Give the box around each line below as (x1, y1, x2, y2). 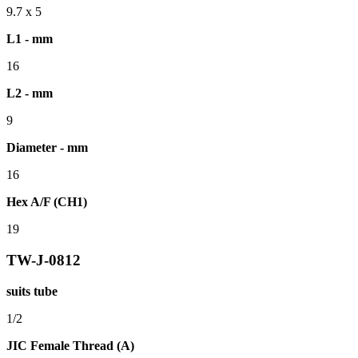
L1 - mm (6, 32, 53, 46)
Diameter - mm (6, 141, 88, 155)
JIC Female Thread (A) (6, 338, 134, 352)
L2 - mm (6, 86, 53, 101)
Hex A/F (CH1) (6, 195, 87, 209)
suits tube (6, 284, 58, 298)
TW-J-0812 (6, 252, 81, 269)
